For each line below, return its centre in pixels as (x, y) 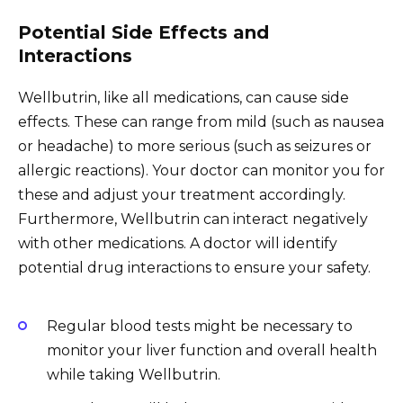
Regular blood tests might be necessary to (200, 326)
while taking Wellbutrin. (134, 375)
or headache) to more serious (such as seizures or (195, 146)
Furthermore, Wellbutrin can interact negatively (193, 219)
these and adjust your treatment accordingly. (182, 194)
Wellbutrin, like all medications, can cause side (184, 97)
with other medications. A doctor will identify (178, 243)
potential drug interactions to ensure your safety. (194, 267)
